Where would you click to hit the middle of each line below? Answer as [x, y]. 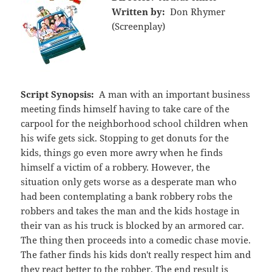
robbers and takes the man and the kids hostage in [131, 211]
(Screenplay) [139, 26]
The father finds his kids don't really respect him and [136, 255]
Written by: [139, 12]
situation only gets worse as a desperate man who [129, 182]
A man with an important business [174, 94]
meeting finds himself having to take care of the [125, 109]
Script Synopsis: [58, 94]
